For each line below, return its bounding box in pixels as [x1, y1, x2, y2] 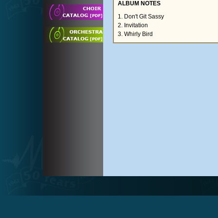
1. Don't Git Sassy [118, 13, 164, 20]
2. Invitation [118, 22, 148, 29]
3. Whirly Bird [118, 31, 153, 37]
